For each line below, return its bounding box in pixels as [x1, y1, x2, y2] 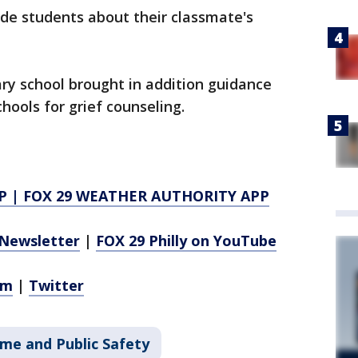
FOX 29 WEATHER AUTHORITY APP [23, 186, 269, 206]
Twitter [29, 276, 84, 296]
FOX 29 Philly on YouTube [96, 231, 276, 251]
